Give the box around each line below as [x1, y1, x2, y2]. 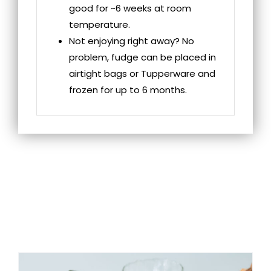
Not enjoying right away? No [69, 34, 195, 47]
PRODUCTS [71, 209, 200, 240]
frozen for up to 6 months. [69, 83, 188, 96]
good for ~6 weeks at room [69, 1, 192, 15]
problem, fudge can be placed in [69, 50, 217, 64]
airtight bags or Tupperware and [69, 67, 216, 80]
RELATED [83, 172, 188, 203]
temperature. [69, 18, 131, 31]
